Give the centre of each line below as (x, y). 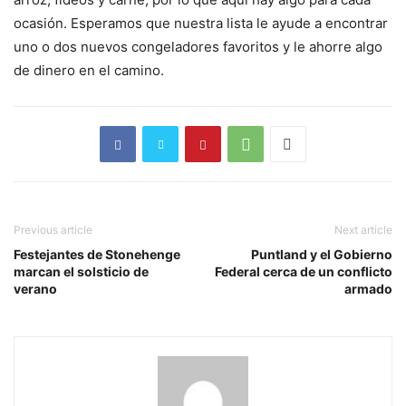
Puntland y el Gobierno (322, 255)
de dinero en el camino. (89, 71)
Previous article (53, 230)
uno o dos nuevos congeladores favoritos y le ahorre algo (198, 47)
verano (35, 289)
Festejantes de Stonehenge (97, 255)
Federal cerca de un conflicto (304, 272)
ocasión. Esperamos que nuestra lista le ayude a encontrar (201, 24)
